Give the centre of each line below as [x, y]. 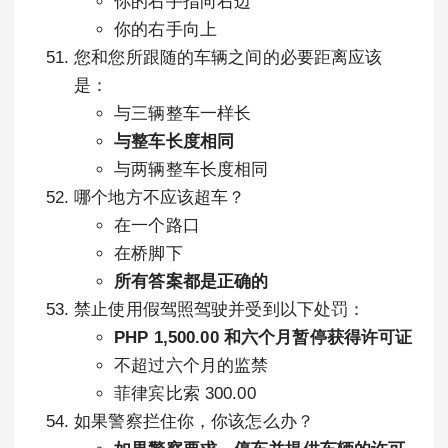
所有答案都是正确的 [191, 281]
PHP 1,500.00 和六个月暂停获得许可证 [263, 337]
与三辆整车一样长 [183, 113]
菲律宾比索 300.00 [185, 393]
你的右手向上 [165, 29]
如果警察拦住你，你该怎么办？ [194, 421]
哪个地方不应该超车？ [160, 197]
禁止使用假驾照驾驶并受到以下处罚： [220, 309]
